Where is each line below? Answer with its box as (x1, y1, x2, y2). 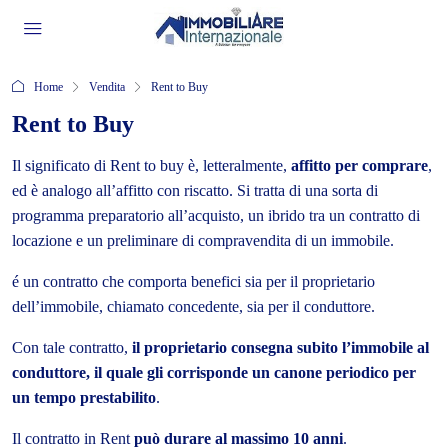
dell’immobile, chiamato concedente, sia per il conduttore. (12, 298, 375, 315)
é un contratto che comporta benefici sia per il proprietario (12, 273, 375, 290)
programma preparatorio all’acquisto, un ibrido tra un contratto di (12, 207, 420, 224)
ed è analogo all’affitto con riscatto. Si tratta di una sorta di (12, 182, 378, 199)
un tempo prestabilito (12, 389, 156, 406)
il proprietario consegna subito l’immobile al (132, 339, 429, 356)
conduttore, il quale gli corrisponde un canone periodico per (12, 364, 416, 381)
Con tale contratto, (12, 339, 132, 356)
